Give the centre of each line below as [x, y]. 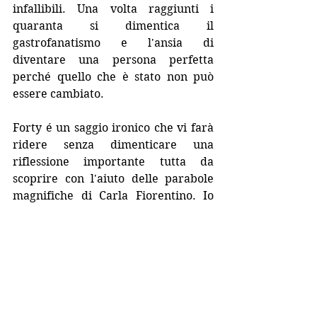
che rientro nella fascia [113, 213]
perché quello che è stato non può [113, 77]
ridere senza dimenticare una [113, 145]
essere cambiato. [58, 94]
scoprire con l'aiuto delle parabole [113, 179]
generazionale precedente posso [113, 230]
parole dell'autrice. [65, 264]
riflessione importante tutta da [113, 162]
